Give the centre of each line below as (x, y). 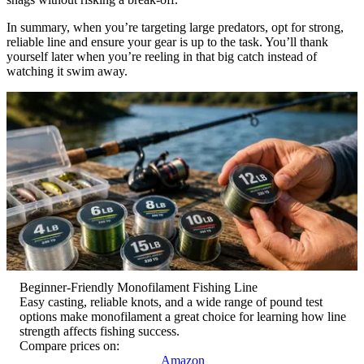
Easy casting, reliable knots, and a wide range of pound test (171, 301)
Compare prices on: (69, 345)
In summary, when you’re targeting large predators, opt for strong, (175, 27)
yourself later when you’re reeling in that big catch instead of (162, 56)
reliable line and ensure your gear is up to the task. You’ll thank (167, 41)
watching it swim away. (67, 71)
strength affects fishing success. (100, 331)
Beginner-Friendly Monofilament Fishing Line (139, 287)
